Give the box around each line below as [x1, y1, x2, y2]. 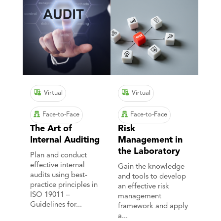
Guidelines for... [30, 201, 82, 209]
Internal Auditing [30, 136, 100, 145]
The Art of [30, 124, 73, 134]
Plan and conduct [30, 152, 87, 160]
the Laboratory [118, 147, 180, 156]
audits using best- [30, 172, 88, 180]
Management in [118, 136, 183, 145]
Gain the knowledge [118, 163, 184, 171]
